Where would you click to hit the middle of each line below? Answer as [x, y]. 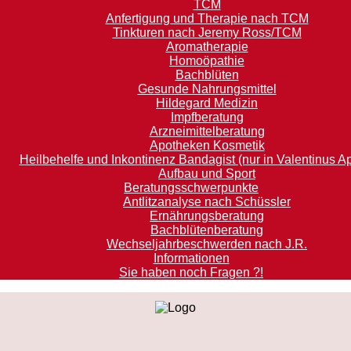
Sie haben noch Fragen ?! [191, 272]
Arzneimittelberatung [207, 131]
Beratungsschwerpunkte [191, 188]
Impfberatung [207, 117]
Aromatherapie [207, 47]
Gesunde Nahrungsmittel [207, 89]
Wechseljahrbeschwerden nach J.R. [207, 244]
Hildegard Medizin [207, 103]
